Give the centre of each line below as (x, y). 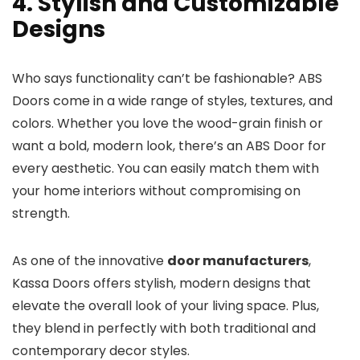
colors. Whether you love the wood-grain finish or (168, 123)
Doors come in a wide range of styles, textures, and (172, 101)
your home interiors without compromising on (156, 191)
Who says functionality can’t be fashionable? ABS (167, 78)
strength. (41, 213)
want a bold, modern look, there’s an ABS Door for (169, 146)
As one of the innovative (90, 261)
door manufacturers (238, 261)
